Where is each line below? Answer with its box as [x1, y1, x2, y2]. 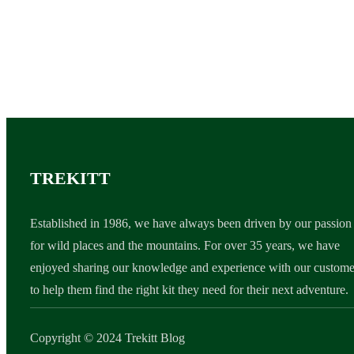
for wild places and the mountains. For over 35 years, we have [30, 238, 340, 252]
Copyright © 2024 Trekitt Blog [30, 330, 185, 345]
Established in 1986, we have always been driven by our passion [30, 216, 352, 230]
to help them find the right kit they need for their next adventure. [30, 282, 348, 296]
